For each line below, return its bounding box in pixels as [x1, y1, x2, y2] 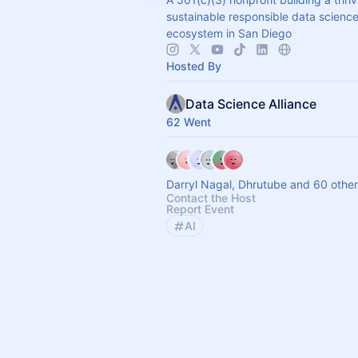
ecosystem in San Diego [166, 26, 292, 40]
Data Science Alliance [185, 96, 316, 112]
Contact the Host [166, 191, 256, 205]
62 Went [166, 115, 211, 129]
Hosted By [166, 59, 221, 73]
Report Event [166, 202, 234, 216]
